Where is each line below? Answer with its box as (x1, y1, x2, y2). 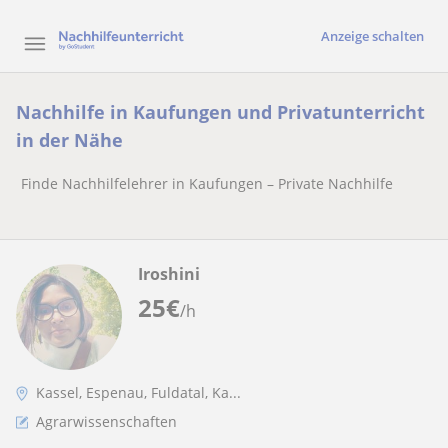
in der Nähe (16, 128, 123, 152)
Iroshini (138, 263, 200, 285)
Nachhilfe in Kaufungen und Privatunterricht (16, 100, 425, 124)
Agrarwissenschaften (36, 412, 177, 431)
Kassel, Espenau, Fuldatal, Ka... (36, 383, 241, 402)
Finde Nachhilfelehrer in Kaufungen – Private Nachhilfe (21, 174, 393, 193)
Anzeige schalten (321, 27, 424, 45)
